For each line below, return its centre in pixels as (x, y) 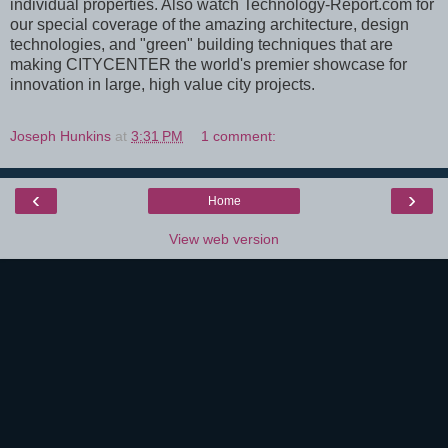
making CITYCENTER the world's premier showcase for (208, 64)
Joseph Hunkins (60, 135)
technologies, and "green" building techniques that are (201, 44)
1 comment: (239, 135)
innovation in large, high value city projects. (162, 84)
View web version (224, 238)
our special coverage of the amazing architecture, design (209, 24)
